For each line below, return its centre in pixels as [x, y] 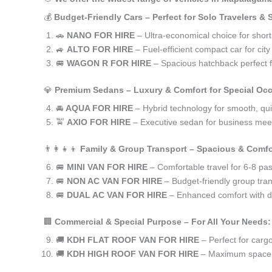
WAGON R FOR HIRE [109, 63]
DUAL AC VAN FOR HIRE [117, 195]
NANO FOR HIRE [101, 35]
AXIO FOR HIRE [99, 122]
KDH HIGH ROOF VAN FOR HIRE [133, 254]
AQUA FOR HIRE [99, 108]
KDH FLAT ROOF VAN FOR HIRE [133, 240]
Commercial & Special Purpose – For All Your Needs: [163, 222]
